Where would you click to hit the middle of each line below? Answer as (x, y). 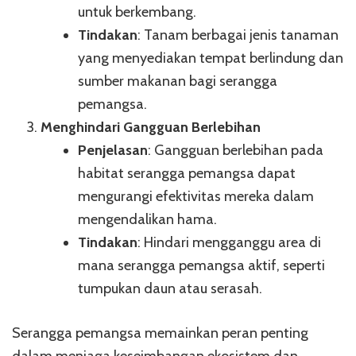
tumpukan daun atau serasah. (170, 288)
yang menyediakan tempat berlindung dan (211, 58)
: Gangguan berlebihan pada (236, 150)
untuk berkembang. (137, 12)
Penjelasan (113, 150)
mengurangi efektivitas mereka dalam (196, 196)
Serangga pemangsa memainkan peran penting (160, 333)
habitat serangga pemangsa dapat (187, 173)
